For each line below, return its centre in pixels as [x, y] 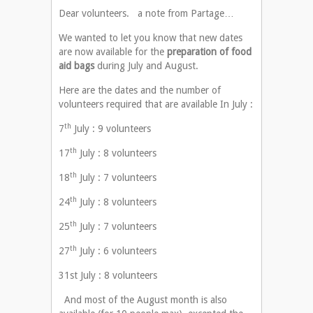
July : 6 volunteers [117, 251]
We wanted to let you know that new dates [151, 38]
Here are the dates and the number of [140, 90]
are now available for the [113, 52]
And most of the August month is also [143, 300]
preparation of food [209, 52]
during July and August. [146, 66]
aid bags [77, 66]
